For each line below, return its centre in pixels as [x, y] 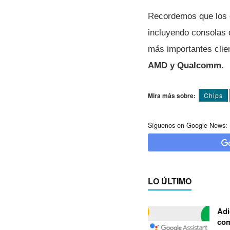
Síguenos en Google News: [188, 126]
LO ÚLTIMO [170, 181]
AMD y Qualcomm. [186, 65]
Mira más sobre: [172, 96]
